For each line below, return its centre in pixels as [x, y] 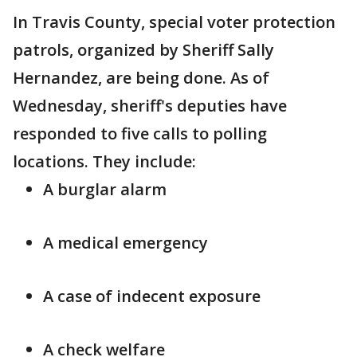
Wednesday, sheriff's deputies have [150, 106]
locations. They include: [106, 161]
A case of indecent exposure [152, 296]
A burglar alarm [105, 189]
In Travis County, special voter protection [174, 22]
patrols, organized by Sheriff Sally [143, 50]
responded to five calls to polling [140, 133]
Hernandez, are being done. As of [141, 78]
